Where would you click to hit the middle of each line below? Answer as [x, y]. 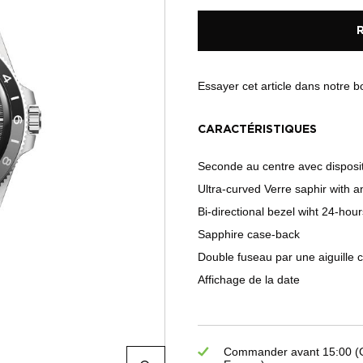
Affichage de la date [249, 280]
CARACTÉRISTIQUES [257, 130]
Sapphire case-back [249, 235]
